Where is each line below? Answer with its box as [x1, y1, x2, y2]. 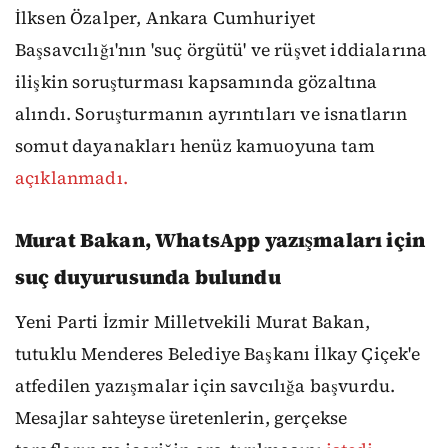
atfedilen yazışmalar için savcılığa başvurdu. [15, 373, 396, 398]
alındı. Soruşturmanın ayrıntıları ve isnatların [15, 101, 408, 126]
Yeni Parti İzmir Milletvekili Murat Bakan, [15, 309, 370, 334]
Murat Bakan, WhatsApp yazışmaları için [15, 225, 426, 254]
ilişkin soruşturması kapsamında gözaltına [15, 69, 378, 94]
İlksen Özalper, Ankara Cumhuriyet [15, 5, 316, 30]
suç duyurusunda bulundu [15, 262, 281, 291]
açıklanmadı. [15, 165, 128, 190]
